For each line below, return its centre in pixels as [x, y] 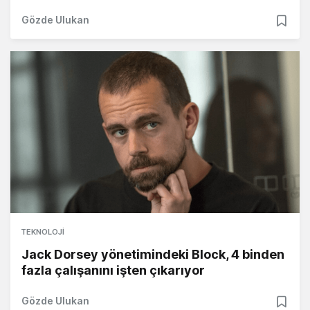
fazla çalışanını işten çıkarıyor [113, 271]
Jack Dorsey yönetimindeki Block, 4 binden [153, 255]
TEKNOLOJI [43, 232]
